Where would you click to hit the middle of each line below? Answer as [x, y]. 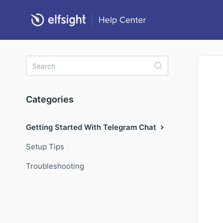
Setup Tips [45, 147]
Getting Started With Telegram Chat [92, 127]
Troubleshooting [55, 166]
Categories [50, 99]
